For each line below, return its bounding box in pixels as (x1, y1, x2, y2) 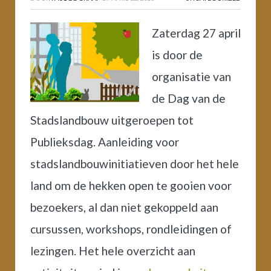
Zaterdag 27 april (152, 25, 241, 40)
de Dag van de (152, 91, 226, 105)
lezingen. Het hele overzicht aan (30, 243, 195, 258)
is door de (152, 47, 203, 62)
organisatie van (152, 69, 231, 83)
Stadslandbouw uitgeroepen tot (30, 113, 194, 127)
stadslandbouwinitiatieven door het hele (30, 156, 239, 171)
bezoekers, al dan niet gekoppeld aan (30, 200, 218, 214)
